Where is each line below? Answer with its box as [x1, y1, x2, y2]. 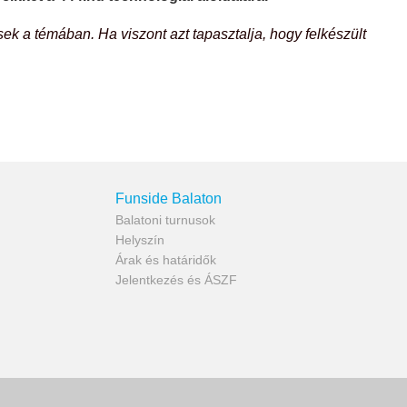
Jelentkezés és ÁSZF [115, 273, 237, 288]
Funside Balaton [115, 191, 222, 207]
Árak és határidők [115, 253, 216, 268]
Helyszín [115, 233, 164, 248]
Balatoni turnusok [115, 213, 215, 228]
